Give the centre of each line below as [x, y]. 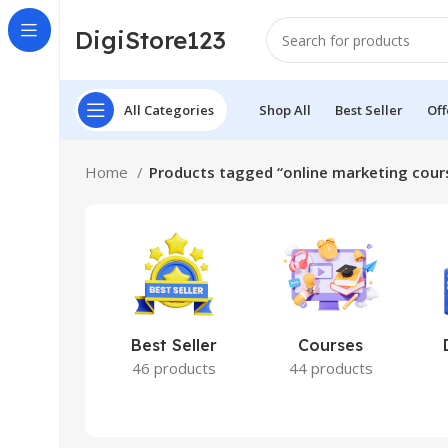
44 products [330, 368]
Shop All [285, 109]
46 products [173, 368]
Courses [331, 345]
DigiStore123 [150, 39]
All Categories [169, 109]
